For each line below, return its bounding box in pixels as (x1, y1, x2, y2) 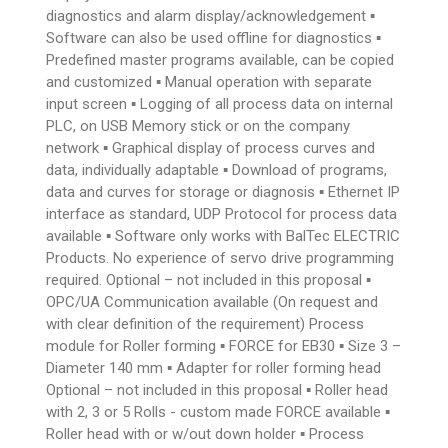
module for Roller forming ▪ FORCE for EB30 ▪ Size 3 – (46, 336, 402, 355)
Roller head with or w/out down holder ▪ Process (46, 424, 365, 443)
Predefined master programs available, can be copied (46, 50, 395, 69)
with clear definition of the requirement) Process (46, 314, 365, 333)
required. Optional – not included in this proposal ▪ (46, 270, 372, 289)
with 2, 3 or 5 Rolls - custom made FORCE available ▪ (46, 402, 391, 421)
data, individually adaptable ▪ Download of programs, (46, 160, 388, 179)
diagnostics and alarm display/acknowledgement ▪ (46, 6, 376, 25)
